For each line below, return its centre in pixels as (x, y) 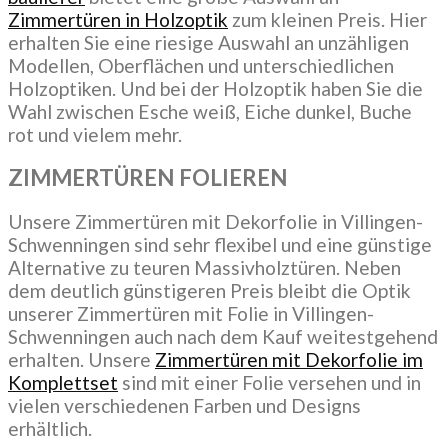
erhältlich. (50, 429)
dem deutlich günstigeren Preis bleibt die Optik (209, 291)
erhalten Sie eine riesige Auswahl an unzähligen (208, 42)
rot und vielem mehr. (95, 134)
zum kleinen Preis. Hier (327, 19)
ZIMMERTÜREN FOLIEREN (148, 178)
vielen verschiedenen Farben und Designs (184, 406)
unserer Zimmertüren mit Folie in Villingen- (191, 314)
